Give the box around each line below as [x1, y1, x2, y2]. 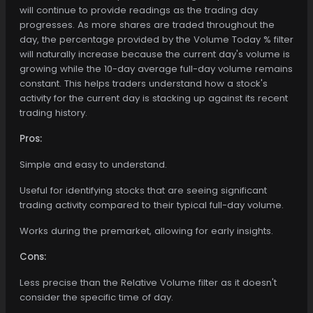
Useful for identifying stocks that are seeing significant [20, 183, 267, 197]
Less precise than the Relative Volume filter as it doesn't [20, 275, 277, 289]
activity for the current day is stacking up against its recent [20, 91, 288, 105]
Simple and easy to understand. [20, 157, 167, 171]
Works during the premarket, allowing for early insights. [20, 224, 273, 238]
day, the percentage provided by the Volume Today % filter [20, 32, 293, 46]
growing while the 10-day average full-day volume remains [20, 61, 293, 75]
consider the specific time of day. [20, 290, 173, 304]
